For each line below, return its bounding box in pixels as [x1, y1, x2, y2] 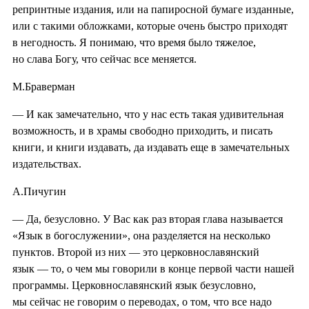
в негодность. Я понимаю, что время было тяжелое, [12, 36, 256, 48]
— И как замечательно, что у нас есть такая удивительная [12, 108, 283, 120]
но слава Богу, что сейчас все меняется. [12, 52, 197, 65]
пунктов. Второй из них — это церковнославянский [12, 246, 259, 258]
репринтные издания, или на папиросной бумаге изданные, [12, 3, 294, 15]
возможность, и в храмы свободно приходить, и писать [12, 124, 272, 137]
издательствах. [12, 157, 81, 170]
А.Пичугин [12, 185, 66, 197]
